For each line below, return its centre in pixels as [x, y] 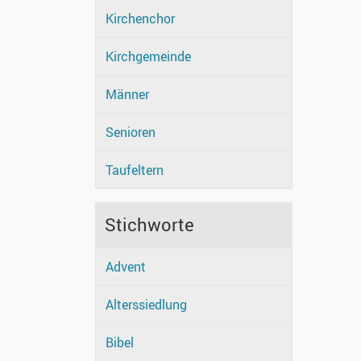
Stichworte [149, 225]
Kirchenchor [140, 19]
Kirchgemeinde [148, 57]
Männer [127, 95]
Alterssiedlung [146, 305]
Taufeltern [135, 170]
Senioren [131, 133]
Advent [126, 267]
